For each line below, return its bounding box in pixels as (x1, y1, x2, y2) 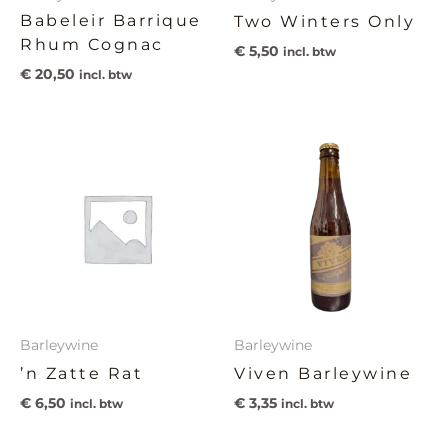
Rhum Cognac (20, 35, 164, 55)
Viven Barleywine (234, 364, 412, 384)
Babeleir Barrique (20, 11, 202, 31)
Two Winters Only (234, 12, 415, 32)
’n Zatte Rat (20, 364, 143, 384)
